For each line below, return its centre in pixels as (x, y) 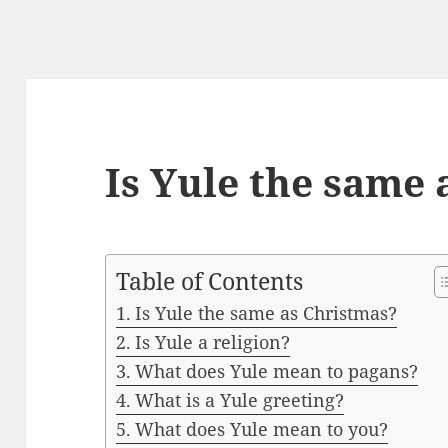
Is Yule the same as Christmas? (265, 313)
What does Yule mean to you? (261, 429)
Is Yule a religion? (212, 342)
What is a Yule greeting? (239, 400)
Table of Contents (210, 282)
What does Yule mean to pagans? (276, 371)
